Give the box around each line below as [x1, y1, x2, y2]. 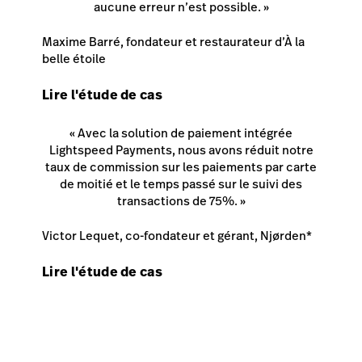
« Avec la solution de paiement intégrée [69, 124, 293, 141]
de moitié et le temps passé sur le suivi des [60, 175, 302, 192]
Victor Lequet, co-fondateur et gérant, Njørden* [42, 227, 312, 245]
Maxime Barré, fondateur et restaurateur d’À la [42, 33, 305, 51]
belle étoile [42, 50, 106, 68]
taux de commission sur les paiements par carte [45, 158, 317, 175]
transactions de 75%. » [116, 192, 246, 209]
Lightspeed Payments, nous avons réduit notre [48, 141, 314, 158]
